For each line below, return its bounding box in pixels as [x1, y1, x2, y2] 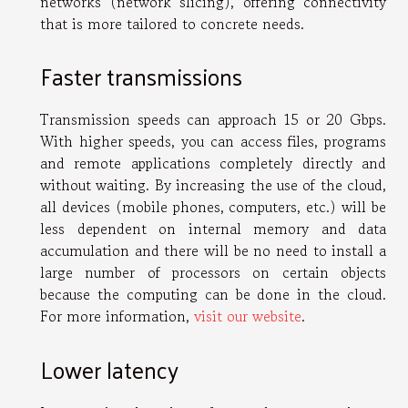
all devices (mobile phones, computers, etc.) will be [40, 196, 386, 219]
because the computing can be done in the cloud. [40, 283, 386, 306]
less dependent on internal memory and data [40, 218, 386, 240]
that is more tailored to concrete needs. [40, 12, 304, 35]
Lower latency [40, 348, 178, 390]
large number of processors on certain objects [40, 261, 386, 284]
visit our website [194, 305, 301, 328]
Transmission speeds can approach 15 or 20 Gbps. [40, 108, 386, 131]
